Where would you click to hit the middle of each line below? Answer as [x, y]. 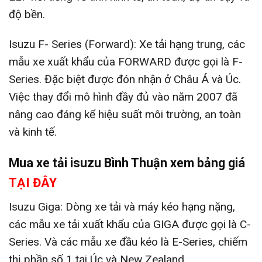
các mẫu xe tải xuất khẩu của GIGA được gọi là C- [130, 224]
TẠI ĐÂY [33, 182]
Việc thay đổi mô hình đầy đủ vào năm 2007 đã [123, 96]
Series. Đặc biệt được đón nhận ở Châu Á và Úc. [125, 79]
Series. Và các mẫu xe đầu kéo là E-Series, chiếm [128, 242]
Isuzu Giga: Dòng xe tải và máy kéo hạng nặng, [122, 206]
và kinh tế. [33, 132]
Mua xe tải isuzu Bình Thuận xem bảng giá [127, 163]
